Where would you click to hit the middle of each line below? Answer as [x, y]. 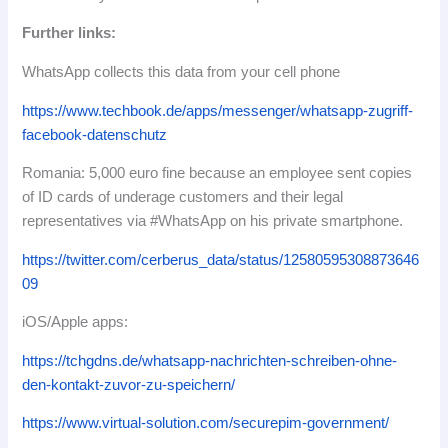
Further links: [69, 33]
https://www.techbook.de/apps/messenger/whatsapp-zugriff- [218, 110]
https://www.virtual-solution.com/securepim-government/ [206, 423]
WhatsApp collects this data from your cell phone [181, 71]
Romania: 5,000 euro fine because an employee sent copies [217, 173]
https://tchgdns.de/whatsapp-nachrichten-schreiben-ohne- [210, 360]
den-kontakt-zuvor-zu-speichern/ [129, 384]
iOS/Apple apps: [75, 322]
